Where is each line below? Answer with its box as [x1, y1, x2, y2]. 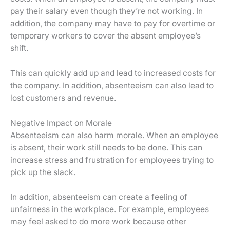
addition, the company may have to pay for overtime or [10, 18, 215, 29]
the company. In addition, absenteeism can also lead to [10, 80, 214, 90]
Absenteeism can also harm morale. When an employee [10, 130, 218, 140]
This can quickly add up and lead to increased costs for [10, 68, 216, 78]
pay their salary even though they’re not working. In [10, 6, 203, 16]
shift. [10, 43, 28, 53]
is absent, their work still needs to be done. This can [10, 142, 202, 152]
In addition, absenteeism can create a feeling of [10, 192, 187, 202]
